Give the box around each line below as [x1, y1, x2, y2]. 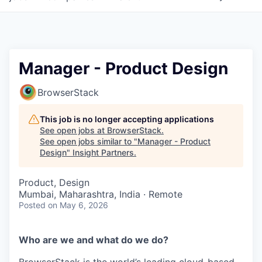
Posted [19, 200, 46, 210]
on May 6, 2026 [48, 200, 108, 210]
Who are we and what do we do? [19, 234, 168, 246]
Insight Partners [73, 147, 134, 157]
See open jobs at [40, 125, 107, 135]
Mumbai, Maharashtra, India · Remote [19, 188, 182, 200]
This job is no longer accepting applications [40, 114, 214, 124]
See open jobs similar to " [40, 136, 137, 146]
